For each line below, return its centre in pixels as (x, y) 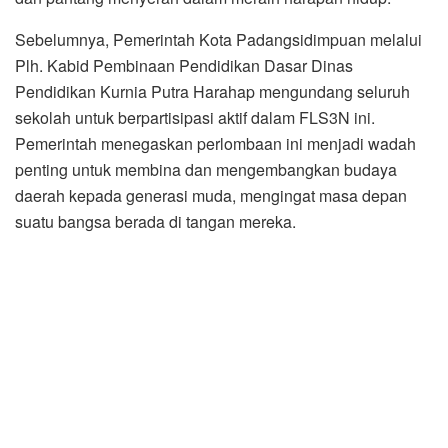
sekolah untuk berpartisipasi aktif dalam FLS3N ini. (195, 118)
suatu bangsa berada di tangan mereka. (155, 222)
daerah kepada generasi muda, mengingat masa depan (211, 196)
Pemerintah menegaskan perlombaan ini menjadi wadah (215, 144)
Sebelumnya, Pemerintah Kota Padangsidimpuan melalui (218, 40)
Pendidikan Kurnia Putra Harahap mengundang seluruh (212, 92)
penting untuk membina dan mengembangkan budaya (206, 170)
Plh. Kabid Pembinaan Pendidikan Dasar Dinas (184, 66)
